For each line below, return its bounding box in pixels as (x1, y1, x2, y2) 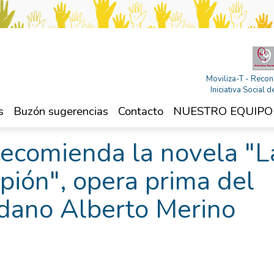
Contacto (118, 103, 163, 119)
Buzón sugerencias (13, 103, 108, 119)
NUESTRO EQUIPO (173, 103, 273, 119)
